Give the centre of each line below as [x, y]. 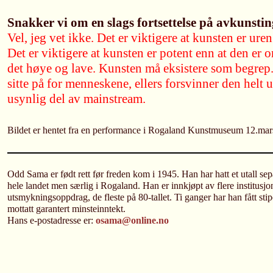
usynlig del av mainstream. [76, 99]
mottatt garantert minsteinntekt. [66, 209]
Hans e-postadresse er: [51, 221]
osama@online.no [132, 221]
